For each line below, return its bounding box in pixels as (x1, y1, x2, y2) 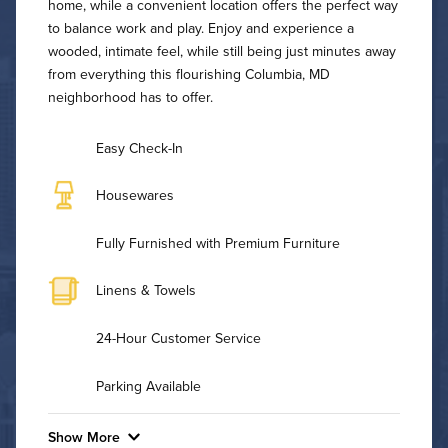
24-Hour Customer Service (96, 328, 261, 349)
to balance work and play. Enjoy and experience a (48, 18, 354, 39)
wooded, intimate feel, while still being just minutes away (48, 41, 396, 62)
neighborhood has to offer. (48, 87, 213, 108)
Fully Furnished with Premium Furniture (96, 232, 340, 253)
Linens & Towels (96, 280, 196, 301)
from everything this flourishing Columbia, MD (48, 64, 330, 85)
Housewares (96, 185, 174, 206)
